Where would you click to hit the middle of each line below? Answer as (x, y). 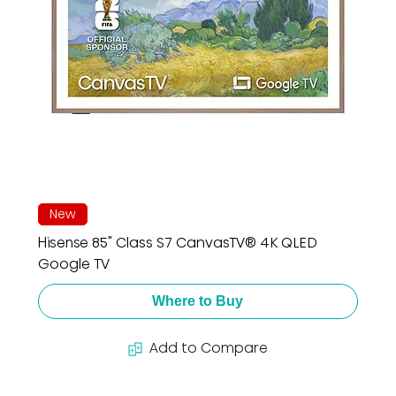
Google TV (73, 264)
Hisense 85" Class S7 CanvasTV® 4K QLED (177, 243)
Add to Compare (208, 348)
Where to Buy (198, 301)
